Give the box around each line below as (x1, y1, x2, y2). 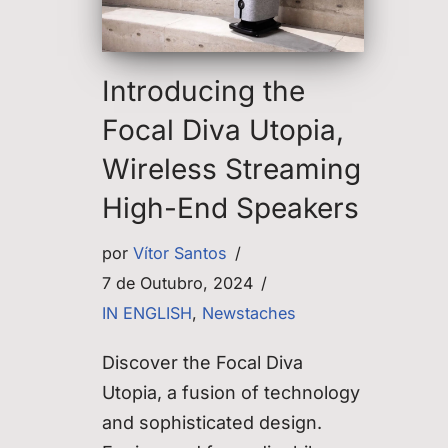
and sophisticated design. (102, 411, 322, 433)
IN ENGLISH (102, 302, 192, 323)
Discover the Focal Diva (102, 351, 303, 373)
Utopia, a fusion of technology (102, 381, 360, 403)
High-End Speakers (102, 190, 359, 225)
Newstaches (202, 302, 296, 323)
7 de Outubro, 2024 (102, 272, 253, 293)
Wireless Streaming (102, 151, 361, 186)
